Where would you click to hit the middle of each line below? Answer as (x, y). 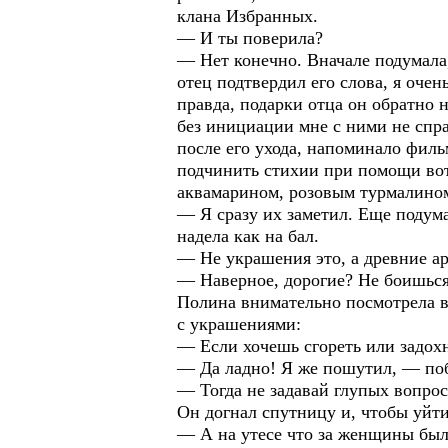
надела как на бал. (248, 236)
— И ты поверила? (250, 38)
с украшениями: (239, 324)
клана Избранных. (247, 16)
